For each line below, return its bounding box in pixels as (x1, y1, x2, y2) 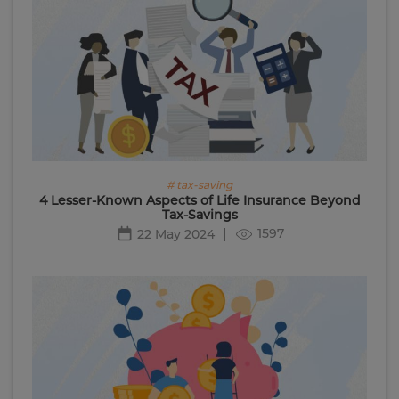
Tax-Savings (161, 206, 238, 223)
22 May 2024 (136, 225, 215, 242)
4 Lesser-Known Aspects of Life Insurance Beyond (38, 191, 361, 208)
